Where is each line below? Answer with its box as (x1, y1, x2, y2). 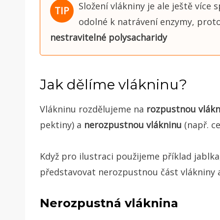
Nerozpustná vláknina (40, 195, 178, 210)
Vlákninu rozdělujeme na (40, 103, 146, 115)
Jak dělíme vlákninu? (40, 76, 187, 93)
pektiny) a (40, 118, 84, 131)
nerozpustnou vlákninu (84, 118, 182, 131)
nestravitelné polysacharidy (50, 31, 167, 43)
